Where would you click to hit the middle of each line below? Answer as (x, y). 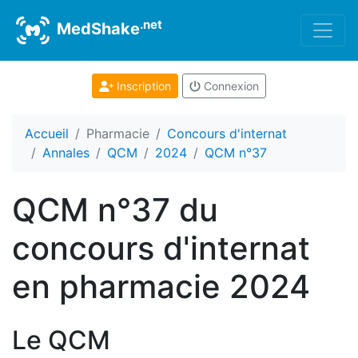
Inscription (142, 86)
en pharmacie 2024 (161, 286)
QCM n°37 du (115, 210)
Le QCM (61, 340)
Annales (66, 153)
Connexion (229, 86)
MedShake (96, 29)
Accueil (47, 133)
